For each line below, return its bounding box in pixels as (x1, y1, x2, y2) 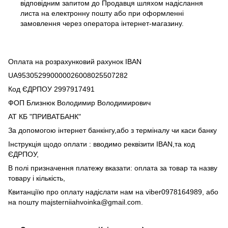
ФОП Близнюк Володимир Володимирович (8, 99, 151, 107)
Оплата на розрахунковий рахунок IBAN (8, 58, 141, 66)
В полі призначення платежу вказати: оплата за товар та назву (8, 164, 217, 173)
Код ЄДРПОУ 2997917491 (8, 85, 95, 94)
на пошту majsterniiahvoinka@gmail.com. (8, 198, 143, 207)
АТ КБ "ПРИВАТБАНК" (8, 112, 81, 121)
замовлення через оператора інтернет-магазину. (20, 19, 184, 27)
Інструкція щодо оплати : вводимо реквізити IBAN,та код (8, 140, 195, 149)
